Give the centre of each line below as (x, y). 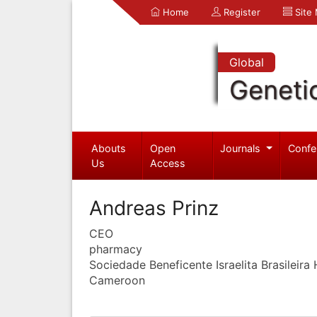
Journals (242, 148)
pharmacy (116, 249)
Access (168, 163)
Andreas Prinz (154, 208)
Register (241, 12)
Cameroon (117, 280)
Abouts (108, 148)
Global (246, 62)
